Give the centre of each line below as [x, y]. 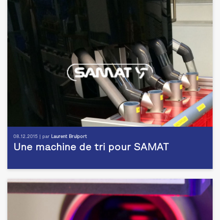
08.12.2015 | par [32, 137]
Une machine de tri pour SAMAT [91, 148]
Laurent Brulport [69, 137]
